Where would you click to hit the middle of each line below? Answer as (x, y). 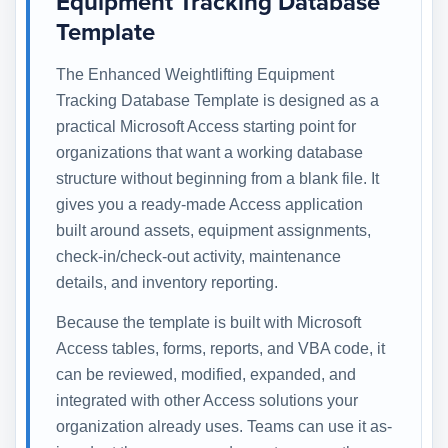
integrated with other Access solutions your (207, 400)
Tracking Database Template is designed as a (217, 100)
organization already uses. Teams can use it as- (224, 426)
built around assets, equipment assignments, (213, 230)
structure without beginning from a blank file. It (217, 178)
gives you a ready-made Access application (209, 204)
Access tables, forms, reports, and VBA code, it (220, 348)
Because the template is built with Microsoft (208, 322)
